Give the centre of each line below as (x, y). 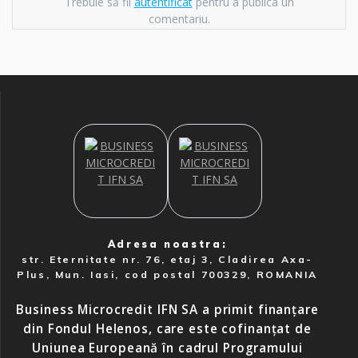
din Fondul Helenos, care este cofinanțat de (167, 329)
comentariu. (179, 19)
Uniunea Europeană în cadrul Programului (167, 348)
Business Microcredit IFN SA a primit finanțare (167, 310)
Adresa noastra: (167, 244)
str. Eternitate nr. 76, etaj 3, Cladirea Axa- (167, 259)
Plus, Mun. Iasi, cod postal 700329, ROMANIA (167, 274)
